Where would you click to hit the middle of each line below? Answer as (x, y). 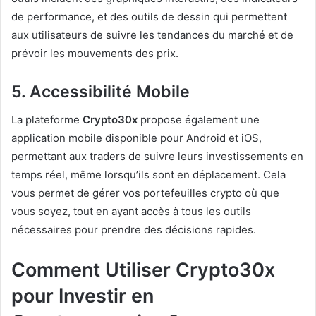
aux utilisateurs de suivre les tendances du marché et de (152, 35)
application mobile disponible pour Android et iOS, (136, 138)
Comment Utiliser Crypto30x (143, 270)
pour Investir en (83, 296)
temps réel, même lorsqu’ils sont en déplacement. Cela (148, 175)
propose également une (199, 120)
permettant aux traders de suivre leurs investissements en (157, 157)
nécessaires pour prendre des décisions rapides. (134, 230)
